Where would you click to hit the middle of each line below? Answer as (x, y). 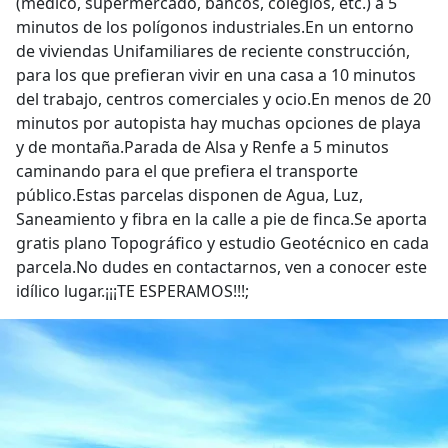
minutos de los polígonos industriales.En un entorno (215, 27)
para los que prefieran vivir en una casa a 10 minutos (216, 75)
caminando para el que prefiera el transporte (187, 171)
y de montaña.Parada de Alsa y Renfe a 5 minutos (202, 147)
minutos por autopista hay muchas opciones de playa (218, 123)
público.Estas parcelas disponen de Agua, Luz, (189, 195)
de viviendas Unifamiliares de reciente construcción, (213, 51)
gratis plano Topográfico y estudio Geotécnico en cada (222, 243)
